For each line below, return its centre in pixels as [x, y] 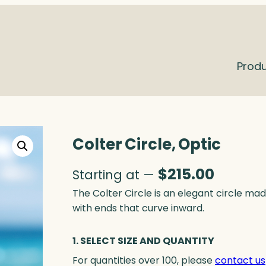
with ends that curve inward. [138, 208]
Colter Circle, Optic [147, 145]
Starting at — [115, 175]
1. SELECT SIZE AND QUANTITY [143, 241]
